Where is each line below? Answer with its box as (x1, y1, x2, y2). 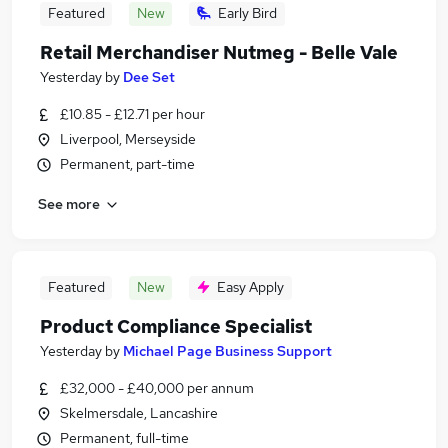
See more (38, 194, 100, 213)
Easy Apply (217, 278, 284, 296)
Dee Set (123, 68, 175, 86)
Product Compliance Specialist (40, 315, 312, 338)
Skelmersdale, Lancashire (60, 404, 218, 422)
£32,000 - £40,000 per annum (60, 379, 254, 397)
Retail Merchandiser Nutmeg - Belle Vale (40, 41, 398, 64)
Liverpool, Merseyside (60, 130, 196, 148)
